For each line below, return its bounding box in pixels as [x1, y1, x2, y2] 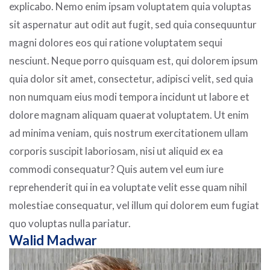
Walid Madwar [9, 232, 97, 248]
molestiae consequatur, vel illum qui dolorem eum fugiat [9, 199, 259, 212]
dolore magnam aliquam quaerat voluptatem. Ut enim [9, 108, 249, 121]
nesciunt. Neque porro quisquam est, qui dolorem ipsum [9, 54, 258, 67]
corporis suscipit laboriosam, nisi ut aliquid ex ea [9, 145, 223, 157]
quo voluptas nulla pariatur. [9, 217, 131, 230]
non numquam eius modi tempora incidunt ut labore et [9, 90, 250, 103]
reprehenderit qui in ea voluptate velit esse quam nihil [9, 181, 247, 193]
